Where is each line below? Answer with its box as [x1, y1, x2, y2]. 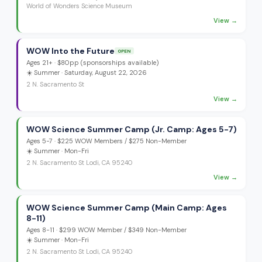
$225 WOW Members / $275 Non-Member [57, 137, 187, 145]
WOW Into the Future [26, 46, 115, 56]
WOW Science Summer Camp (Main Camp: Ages [26, 202, 227, 213]
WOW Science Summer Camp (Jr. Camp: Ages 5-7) [26, 124, 237, 135]
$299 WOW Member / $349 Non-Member [59, 226, 187, 234]
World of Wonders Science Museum [26, 2, 132, 10]
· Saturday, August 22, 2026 [60, 68, 147, 77]
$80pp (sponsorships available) [57, 58, 159, 67]
